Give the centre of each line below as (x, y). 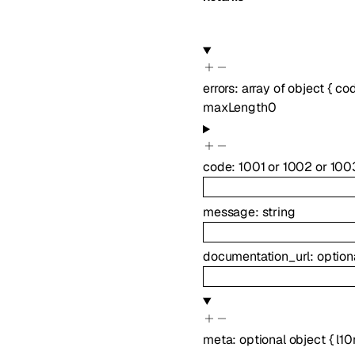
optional (264, 339)
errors (219, 89)
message (229, 212)
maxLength (235, 108)
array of (265, 89)
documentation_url (257, 257)
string (279, 212)
